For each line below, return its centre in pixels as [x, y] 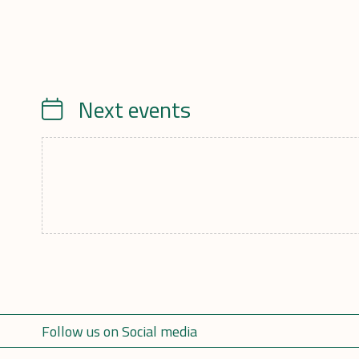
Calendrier [75, 109]
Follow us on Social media [119, 331]
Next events [135, 109]
